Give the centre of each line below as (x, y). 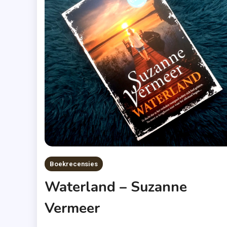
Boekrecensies (73, 164)
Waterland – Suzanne (116, 187)
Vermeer (72, 208)
